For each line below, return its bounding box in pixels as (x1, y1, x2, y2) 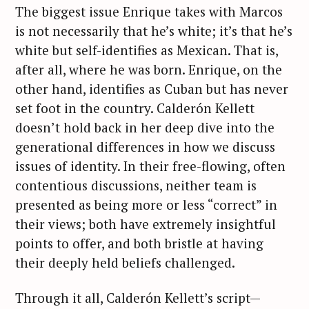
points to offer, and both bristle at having (15, 235, 263, 252)
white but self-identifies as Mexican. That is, (15, 41, 278, 59)
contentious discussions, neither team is (15, 177, 257, 195)
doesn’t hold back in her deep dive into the (15, 119, 275, 137)
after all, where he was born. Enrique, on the (15, 61, 282, 79)
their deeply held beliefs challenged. (15, 254, 235, 272)
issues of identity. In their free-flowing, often (15, 157, 286, 175)
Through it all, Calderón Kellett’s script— (15, 288, 261, 306)
